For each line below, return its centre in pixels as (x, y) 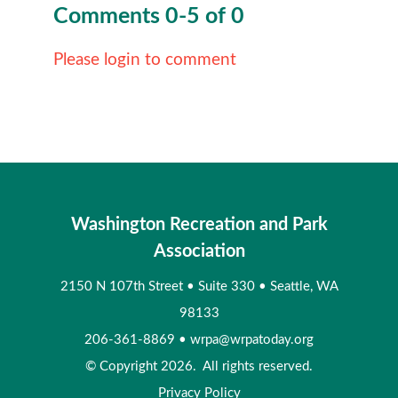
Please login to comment (145, 60)
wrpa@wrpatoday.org (252, 340)
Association (199, 252)
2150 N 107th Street (123, 287)
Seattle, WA (304, 287)
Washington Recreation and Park (199, 225)
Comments (109, 16)
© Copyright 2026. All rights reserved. (199, 367)
